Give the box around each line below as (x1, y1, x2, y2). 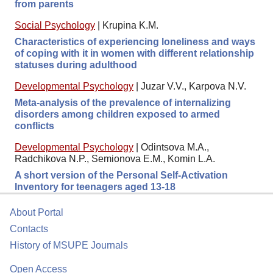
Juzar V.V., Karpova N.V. (141, 80, 246, 91)
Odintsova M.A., (141, 141, 209, 152)
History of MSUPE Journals (10, 240, 128, 250)
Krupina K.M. (102, 19, 158, 30)
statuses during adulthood (15, 59, 137, 70)
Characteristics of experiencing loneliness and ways (15, 36, 255, 47)
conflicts (15, 120, 54, 131)
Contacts (10, 224, 48, 234)
